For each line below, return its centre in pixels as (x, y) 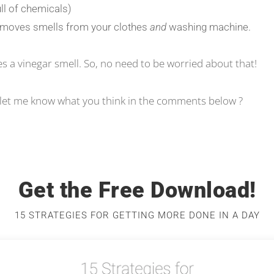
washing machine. (210, 27)
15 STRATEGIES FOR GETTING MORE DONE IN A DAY (137, 215)
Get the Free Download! (137, 190)
